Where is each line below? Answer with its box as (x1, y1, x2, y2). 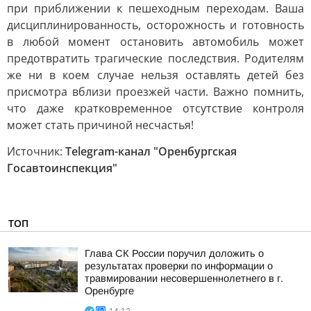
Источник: (7, 144, 65, 159)
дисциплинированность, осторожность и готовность (7, 17, 304, 33)
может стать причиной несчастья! (7, 117, 194, 133)
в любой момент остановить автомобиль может (7, 34, 304, 49)
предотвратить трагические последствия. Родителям (7, 51, 304, 66)
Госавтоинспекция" (7, 160, 117, 176)
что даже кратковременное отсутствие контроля (7, 101, 304, 116)
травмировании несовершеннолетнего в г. (85, 273, 283, 284)
